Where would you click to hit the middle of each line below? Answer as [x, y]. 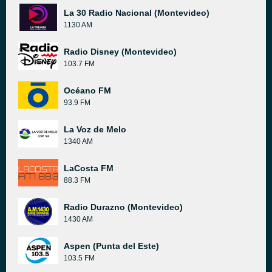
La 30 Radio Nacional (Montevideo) [137, 13]
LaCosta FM [89, 168]
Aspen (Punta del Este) [111, 246]
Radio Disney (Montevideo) [120, 52]
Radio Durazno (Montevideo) [123, 207]
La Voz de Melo [95, 129]
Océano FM [87, 90]
